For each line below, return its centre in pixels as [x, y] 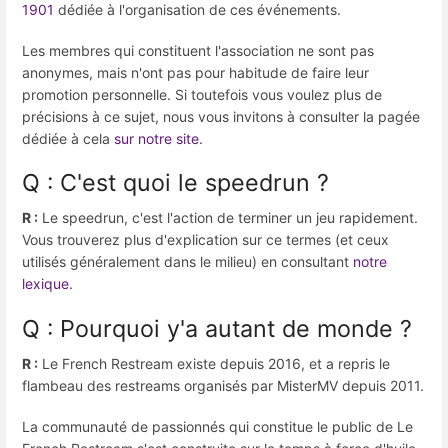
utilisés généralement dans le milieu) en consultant [187, 262]
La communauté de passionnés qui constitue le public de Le [217, 426]
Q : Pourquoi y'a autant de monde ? [217, 328]
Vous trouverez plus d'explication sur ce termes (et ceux [205, 240]
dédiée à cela [68, 139]
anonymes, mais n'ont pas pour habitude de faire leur [195, 73]
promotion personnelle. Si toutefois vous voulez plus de [202, 95]
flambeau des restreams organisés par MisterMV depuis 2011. [223, 385]
